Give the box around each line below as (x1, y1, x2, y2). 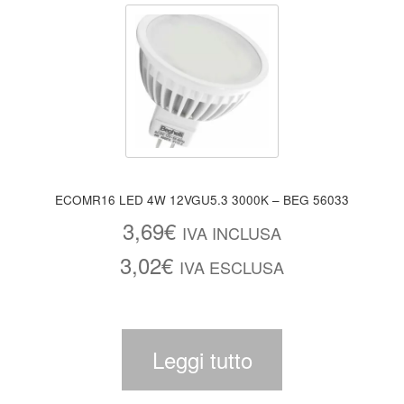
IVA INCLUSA (182, 221, 281, 245)
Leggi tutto (151, 343, 252, 375)
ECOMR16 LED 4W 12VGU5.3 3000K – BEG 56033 (272, 190, 349, 208)
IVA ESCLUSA (179, 255, 284, 280)
